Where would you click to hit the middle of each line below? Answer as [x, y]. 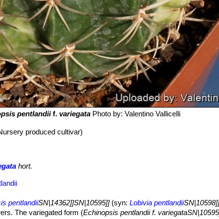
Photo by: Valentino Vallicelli [135, 114]
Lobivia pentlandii [157, 203]
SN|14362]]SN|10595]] [74, 203]
